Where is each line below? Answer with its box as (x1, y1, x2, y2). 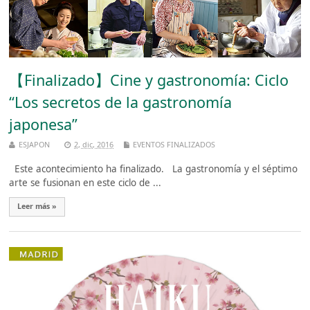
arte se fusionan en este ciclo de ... (9, 176, 162, 190)
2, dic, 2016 (74, 138, 114, 149)
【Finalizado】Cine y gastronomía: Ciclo (9, 70, 289, 91)
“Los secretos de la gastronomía (9, 92, 232, 113)
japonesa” (9, 114, 78, 135)
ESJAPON (19, 138, 51, 149)
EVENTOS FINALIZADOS (133, 138, 216, 149)
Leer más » (17, 201, 57, 212)
